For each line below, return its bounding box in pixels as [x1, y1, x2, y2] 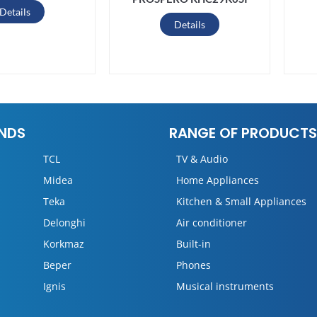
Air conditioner [176, 216, 247, 229]
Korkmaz [42, 237, 84, 250]
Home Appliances [176, 173, 259, 187]
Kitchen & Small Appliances [176, 195, 306, 208]
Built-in [176, 237, 211, 250]
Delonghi [42, 216, 86, 229]
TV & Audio [176, 152, 228, 166]
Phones [176, 258, 211, 272]
